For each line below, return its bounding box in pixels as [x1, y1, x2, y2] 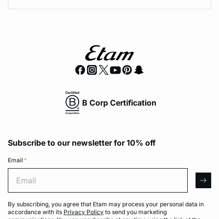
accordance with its [8, 208, 64, 216]
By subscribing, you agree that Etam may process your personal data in [8, 200, 204, 208]
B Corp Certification [82, 97, 156, 108]
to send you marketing [104, 208, 167, 216]
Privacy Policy [64, 208, 104, 216]
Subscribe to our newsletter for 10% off [8, 138, 155, 148]
